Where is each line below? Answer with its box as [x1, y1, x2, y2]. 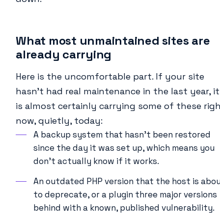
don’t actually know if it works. [33, 156, 159, 167]
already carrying [16, 47, 112, 62]
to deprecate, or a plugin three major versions [33, 189, 217, 200]
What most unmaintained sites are [16, 33, 210, 49]
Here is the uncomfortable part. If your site [16, 71, 204, 82]
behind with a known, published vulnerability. [33, 202, 215, 214]
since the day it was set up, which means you [33, 142, 215, 154]
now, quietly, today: [16, 115, 103, 127]
